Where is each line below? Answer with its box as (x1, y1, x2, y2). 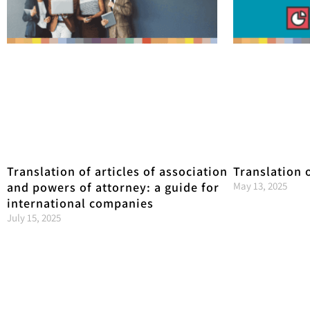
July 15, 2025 (7, 210, 61, 224)
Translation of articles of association (7, 163, 228, 179)
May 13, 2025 (233, 179, 288, 192)
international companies (7, 194, 154, 211)
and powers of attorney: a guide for (7, 179, 219, 195)
